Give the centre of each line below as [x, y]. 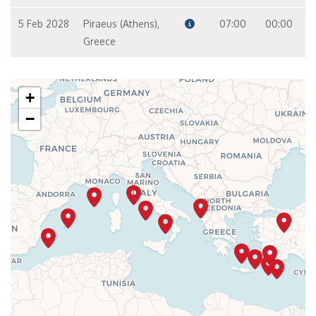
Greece [99, 41]
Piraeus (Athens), [121, 24]
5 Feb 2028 [43, 24]
